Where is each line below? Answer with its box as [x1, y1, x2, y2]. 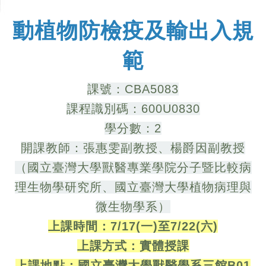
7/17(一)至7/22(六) [110, 220, 218, 233]
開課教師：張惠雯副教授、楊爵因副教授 [21, 141, 245, 155]
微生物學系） [96, 200, 170, 214]
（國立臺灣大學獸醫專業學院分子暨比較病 [14, 161, 252, 175]
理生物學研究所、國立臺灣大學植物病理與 [14, 180, 252, 194]
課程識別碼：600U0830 [66, 102, 200, 116]
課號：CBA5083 [87, 83, 179, 96]
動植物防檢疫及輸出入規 [12, 18, 254, 43]
